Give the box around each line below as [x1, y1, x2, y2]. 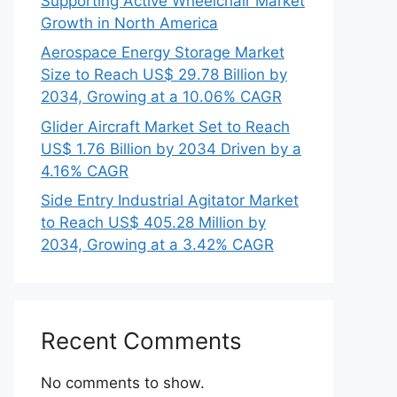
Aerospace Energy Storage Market [41, 43, 284, 61]
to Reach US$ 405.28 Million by [41, 214, 266, 231]
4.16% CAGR [41, 161, 128, 180]
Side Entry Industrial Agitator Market [41, 191, 299, 209]
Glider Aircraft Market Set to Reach [41, 117, 290, 136]
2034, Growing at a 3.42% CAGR [41, 236, 274, 253]
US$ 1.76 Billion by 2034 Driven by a [41, 139, 301, 158]
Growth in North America [41, 13, 218, 32]
